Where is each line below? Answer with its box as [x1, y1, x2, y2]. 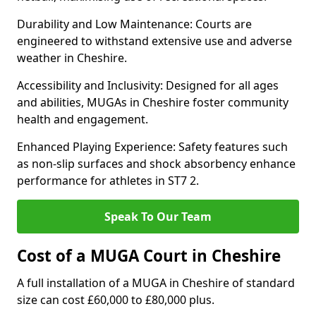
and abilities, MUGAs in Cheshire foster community [17, 95, 288, 110]
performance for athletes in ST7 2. [17, 173, 199, 188]
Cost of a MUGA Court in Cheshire [17, 245, 281, 267]
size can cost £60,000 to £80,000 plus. [17, 292, 214, 308]
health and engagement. [17, 111, 148, 127]
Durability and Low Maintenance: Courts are [17, 16, 252, 32]
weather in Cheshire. [17, 50, 127, 66]
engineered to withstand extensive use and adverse [17, 33, 292, 49]
